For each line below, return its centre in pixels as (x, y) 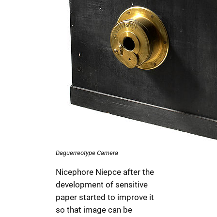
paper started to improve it (105, 197)
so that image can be (94, 209)
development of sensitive (102, 184)
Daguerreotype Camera (87, 153)
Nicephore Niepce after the (105, 172)
